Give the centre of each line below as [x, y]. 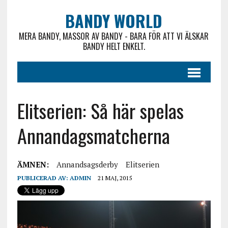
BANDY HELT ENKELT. [114, 46]
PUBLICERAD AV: [43, 178]
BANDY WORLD [114, 21]
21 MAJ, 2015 [115, 178]
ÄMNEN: [33, 164]
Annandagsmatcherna [93, 135]
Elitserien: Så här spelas [100, 110]
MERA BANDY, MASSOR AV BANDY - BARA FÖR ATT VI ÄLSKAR [114, 36]
